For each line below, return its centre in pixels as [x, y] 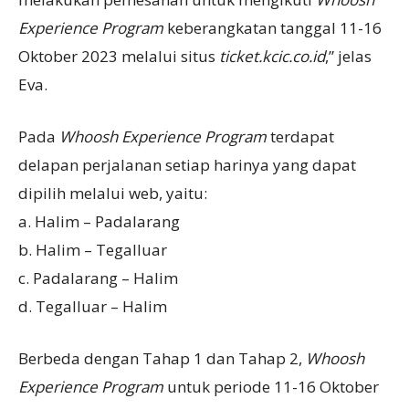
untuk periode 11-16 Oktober [271, 386]
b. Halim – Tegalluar [93, 249]
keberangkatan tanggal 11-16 [273, 27]
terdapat [300, 136]
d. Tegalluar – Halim [93, 306]
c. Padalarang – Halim [98, 278]
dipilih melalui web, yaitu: [113, 193]
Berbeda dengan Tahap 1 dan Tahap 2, [162, 358]
